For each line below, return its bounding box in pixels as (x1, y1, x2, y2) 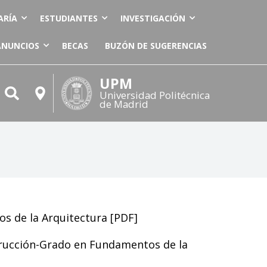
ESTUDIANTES (40, 13, 98, 24)
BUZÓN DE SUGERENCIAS (105, 40, 207, 51)
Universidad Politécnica (99, 88, 210, 102)
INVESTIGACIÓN (120, 13, 185, 24)
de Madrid (99, 97, 148, 111)
